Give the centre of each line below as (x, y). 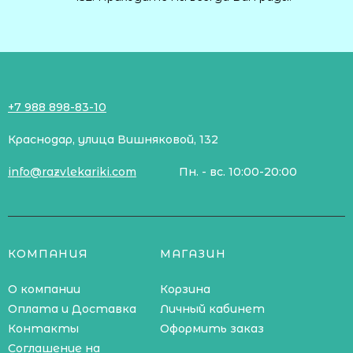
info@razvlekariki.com (72, 171)
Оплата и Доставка (72, 308)
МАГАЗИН (193, 253)
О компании (44, 289)
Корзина (185, 289)
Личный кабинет (212, 308)
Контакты (43, 328)
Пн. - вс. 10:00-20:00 (238, 171)
